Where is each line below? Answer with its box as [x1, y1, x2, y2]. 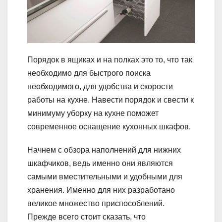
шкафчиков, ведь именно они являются [27, 159, 173, 168]
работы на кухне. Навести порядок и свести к [27, 96, 194, 105]
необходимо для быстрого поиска [27, 69, 151, 78]
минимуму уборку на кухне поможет [27, 109, 159, 118]
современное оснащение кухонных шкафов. [27, 122, 191, 131]
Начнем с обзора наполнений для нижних [27, 146, 181, 155]
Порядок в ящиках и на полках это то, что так [27, 55, 192, 64]
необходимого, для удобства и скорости [27, 82, 173, 91]
